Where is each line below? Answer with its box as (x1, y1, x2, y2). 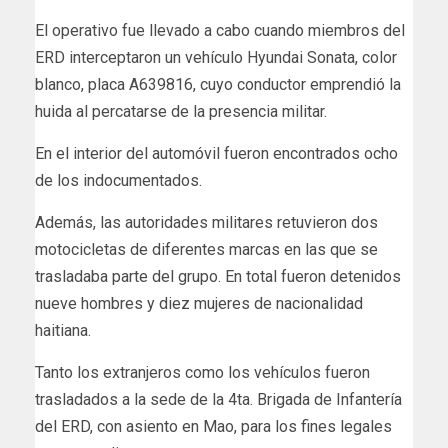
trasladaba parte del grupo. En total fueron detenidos (35, 267, 401, 287)
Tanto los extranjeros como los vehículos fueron (35, 363, 370, 383)
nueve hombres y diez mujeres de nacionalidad (35, 294, 363, 314)
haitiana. (35, 321, 91, 341)
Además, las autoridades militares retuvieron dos (35, 213, 378, 233)
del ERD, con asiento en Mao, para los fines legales (35, 417, 392, 437)
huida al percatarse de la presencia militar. (35, 102, 327, 122)
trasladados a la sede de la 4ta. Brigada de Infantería (35, 390, 402, 410)
